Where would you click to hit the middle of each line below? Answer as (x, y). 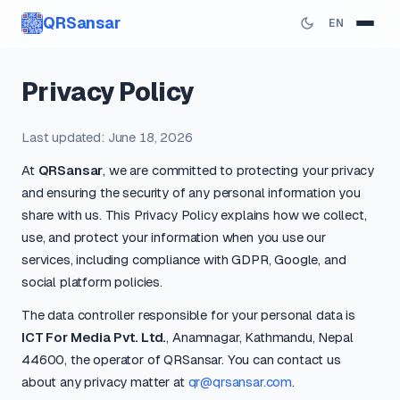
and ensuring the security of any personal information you (191, 192)
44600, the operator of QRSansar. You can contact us (181, 359)
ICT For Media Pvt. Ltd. (94, 337)
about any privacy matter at (105, 382)
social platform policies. (92, 282)
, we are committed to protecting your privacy (239, 170)
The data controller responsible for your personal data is (188, 315)
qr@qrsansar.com (240, 382)
